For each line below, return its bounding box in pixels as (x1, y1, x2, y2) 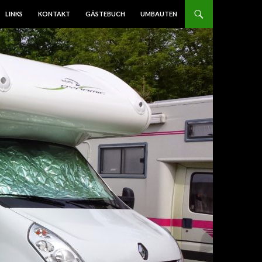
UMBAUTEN (140, 10, 177, 18)
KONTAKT (38, 10, 70, 18)
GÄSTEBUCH (85, 10, 125, 18)
